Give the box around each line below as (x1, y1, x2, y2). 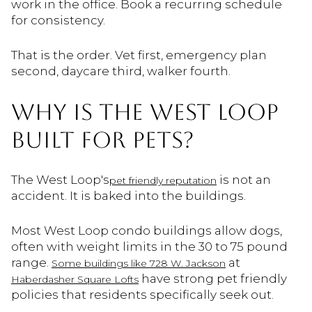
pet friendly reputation (109, 174, 217, 187)
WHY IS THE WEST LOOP (11, 98, 279, 125)
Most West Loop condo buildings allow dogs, (11, 223, 282, 237)
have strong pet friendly (139, 271, 287, 286)
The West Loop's (11, 173, 109, 187)
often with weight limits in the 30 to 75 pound (11, 239, 288, 253)
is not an (217, 173, 271, 187)
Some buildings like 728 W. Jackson (52, 256, 226, 270)
